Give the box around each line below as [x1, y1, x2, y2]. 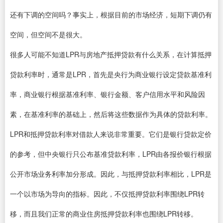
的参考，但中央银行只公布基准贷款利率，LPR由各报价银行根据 [10, 149, 212, 159]
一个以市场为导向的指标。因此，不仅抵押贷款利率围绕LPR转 [10, 189, 205, 199]
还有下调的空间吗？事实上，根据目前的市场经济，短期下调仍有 [10, 9, 212, 19]
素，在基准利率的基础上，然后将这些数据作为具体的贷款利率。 [10, 109, 212, 119]
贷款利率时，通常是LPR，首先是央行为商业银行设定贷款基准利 [10, 69, 212, 79]
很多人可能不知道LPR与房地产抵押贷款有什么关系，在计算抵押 [10, 49, 212, 59]
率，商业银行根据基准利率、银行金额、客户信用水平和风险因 [10, 89, 205, 99]
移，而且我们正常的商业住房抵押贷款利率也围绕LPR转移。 [10, 209, 198, 219]
